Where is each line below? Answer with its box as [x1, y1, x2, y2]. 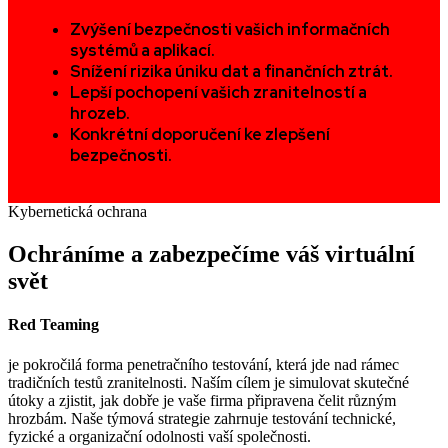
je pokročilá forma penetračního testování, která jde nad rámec [8, 355, 399, 373]
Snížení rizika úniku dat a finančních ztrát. [69, 60, 393, 82]
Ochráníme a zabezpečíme [8, 241, 280, 268]
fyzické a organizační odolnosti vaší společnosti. [8, 427, 311, 445]
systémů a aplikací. [69, 39, 215, 61]
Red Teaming [8, 316, 99, 334]
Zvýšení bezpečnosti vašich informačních [69, 18, 390, 40]
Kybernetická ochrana [8, 203, 147, 221]
